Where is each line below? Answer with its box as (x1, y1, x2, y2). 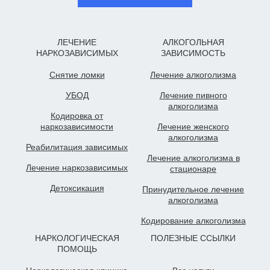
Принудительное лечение (142, 184, 244, 194)
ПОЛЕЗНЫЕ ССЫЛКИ (151, 233, 236, 243)
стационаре (170, 163, 216, 174)
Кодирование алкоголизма (140, 215, 246, 225)
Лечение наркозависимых (26, 162, 128, 172)
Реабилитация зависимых (26, 142, 128, 152)
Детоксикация (49, 183, 104, 193)
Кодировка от (51, 110, 103, 121)
